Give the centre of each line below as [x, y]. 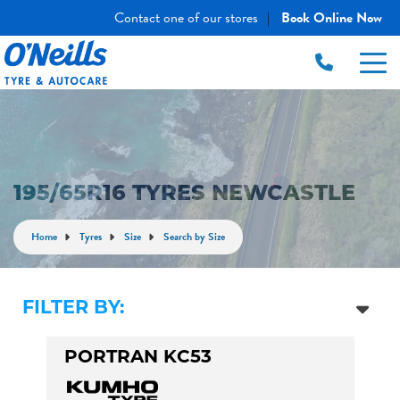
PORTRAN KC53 [137, 358]
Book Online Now [332, 18]
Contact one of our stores [186, 18]
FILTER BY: [73, 308]
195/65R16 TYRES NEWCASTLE [184, 195]
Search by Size [194, 237]
